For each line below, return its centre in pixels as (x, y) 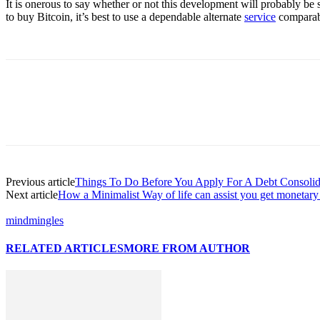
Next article (32, 194)
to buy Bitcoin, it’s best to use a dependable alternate (125, 16)
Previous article (40, 181)
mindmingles (35, 220)
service (260, 16)
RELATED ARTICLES (65, 248)
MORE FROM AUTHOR (187, 248)
